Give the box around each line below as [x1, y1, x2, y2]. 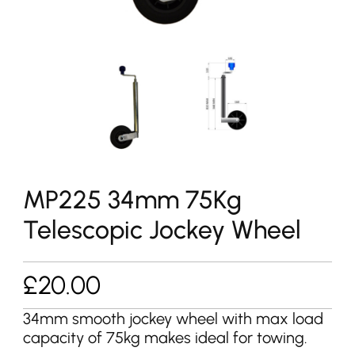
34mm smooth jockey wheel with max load [22, 309, 323, 329]
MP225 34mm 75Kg [22, 185, 242, 215]
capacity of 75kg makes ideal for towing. [22, 328, 307, 348]
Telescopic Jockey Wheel [22, 215, 301, 245]
